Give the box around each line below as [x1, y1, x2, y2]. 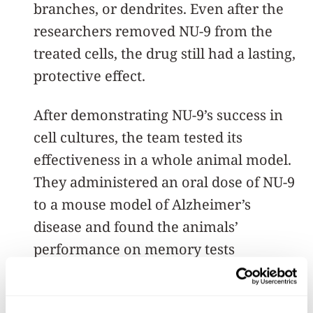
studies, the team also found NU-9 [34, 284, 255, 303]
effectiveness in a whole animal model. [34, 150, 291, 169]
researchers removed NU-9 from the [34, 21, 272, 41]
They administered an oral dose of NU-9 [34, 172, 295, 191]
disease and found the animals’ [34, 217, 238, 236]
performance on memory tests [34, 239, 235, 259]
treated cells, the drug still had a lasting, [34, 43, 296, 63]
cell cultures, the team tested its [34, 127, 242, 147]
